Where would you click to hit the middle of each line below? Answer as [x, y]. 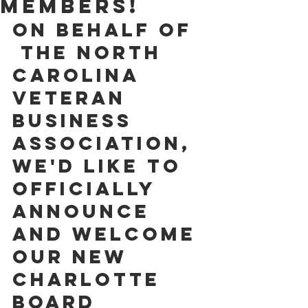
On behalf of [106, 30]
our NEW [74, 256]
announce [85, 211]
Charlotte [90, 279]
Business [76, 120]
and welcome [108, 234]
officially [92, 188]
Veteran [73, 98]
